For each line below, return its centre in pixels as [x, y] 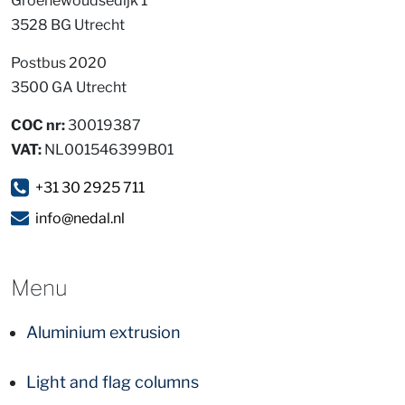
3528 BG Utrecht [99, 25]
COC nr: [38, 126]
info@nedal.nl [80, 219]
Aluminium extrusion [104, 333]
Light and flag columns [113, 382]
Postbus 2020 [59, 63]
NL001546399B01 [108, 150]
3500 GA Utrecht [101, 88]
